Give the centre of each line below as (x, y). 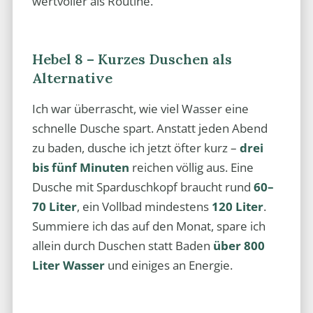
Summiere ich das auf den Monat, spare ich (148, 226)
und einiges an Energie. (168, 265)
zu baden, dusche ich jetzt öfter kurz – (136, 148)
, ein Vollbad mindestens (144, 207)
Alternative (72, 78)
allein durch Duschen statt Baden (122, 246)
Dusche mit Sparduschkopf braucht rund (143, 187)
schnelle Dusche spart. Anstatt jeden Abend (150, 129)
